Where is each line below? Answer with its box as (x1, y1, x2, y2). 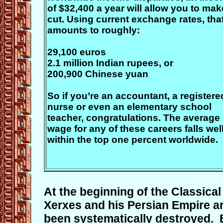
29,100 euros (47, 47, 106, 57)
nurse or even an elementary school (47, 102, 212, 112)
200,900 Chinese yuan (47, 69, 148, 79)
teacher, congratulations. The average (47, 112, 220, 123)
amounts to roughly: (47, 25, 140, 35)
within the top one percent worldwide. (47, 134, 218, 145)
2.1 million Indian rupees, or (47, 58, 173, 68)
